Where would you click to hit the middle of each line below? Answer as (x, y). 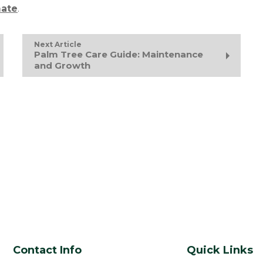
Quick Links (220, 250)
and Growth (62, 65)
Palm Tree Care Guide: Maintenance (118, 54)
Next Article (58, 44)
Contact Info (47, 250)
